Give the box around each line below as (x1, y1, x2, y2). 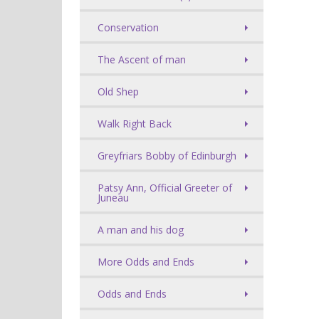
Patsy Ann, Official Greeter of (98, 181, 232, 194)
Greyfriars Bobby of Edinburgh (98, 149, 236, 162)
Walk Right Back (98, 117, 172, 130)
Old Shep (98, 85, 139, 98)
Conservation (98, 21, 159, 34)
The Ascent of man (98, 53, 186, 66)
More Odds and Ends (98, 255, 194, 268)
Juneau (98, 191, 129, 204)
